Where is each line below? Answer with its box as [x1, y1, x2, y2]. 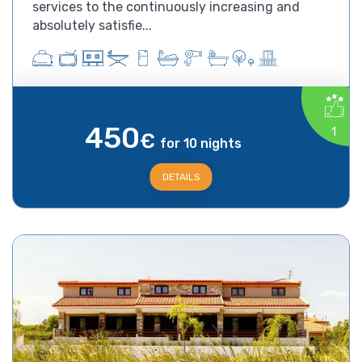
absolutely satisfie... [32, 17, 152, 33]
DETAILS [162, 170, 200, 183]
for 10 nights [159, 135, 242, 151]
